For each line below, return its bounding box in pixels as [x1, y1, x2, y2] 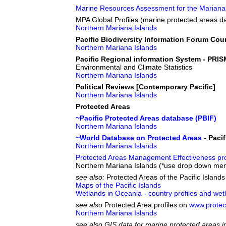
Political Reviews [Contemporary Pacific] [76, 83, 215, 91]
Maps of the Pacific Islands [76, 181, 161, 189]
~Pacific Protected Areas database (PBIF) [76, 114, 216, 122]
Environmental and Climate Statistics [76, 63, 192, 71]
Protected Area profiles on [104, 201, 189, 209]
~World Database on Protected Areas [76, 134, 202, 142]
